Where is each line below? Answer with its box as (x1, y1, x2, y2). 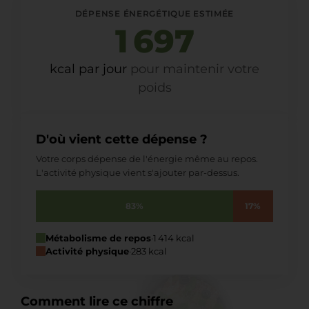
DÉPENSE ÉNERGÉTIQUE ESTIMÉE (74, 8, 235, 19)
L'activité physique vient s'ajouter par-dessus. (36, 166, 239, 178)
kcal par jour (50, 61, 130, 77)
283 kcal (131, 245, 167, 257)
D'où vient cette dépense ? (36, 131, 208, 147)
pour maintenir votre (130, 61, 259, 77)
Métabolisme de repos (46, 232, 151, 243)
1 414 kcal (153, 232, 195, 243)
